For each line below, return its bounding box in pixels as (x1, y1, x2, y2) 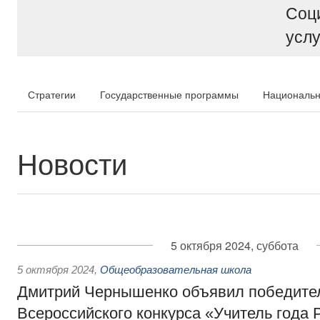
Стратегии (28, 87, 76, 101)
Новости (17, 142, 127, 183)
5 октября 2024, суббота (170, 237, 299, 254)
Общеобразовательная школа (100, 264, 251, 276)
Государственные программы (100, 87, 239, 101)
